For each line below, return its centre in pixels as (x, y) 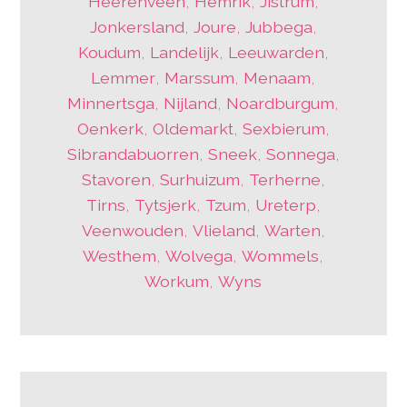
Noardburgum (281, 104)
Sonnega (300, 154)
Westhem (120, 256)
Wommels (281, 256)
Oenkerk (110, 129)
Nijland (191, 104)
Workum (177, 282)
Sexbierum (283, 129)
